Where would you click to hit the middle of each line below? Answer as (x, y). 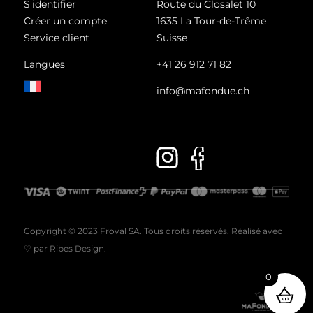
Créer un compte (68, 21)
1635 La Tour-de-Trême (211, 21)
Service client (56, 37)
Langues (44, 64)
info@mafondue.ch (203, 90)
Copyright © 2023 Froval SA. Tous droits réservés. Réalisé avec (153, 231)
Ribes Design (77, 248)
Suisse (172, 37)
